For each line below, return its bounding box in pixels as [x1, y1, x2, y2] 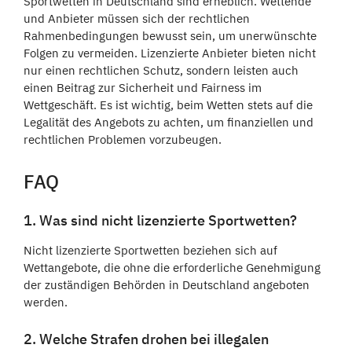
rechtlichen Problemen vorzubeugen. [24, 132, 222, 148]
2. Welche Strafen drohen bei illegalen [24, 330, 269, 349]
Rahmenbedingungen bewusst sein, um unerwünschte [24, 28, 317, 44]
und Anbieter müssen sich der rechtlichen [24, 11, 250, 27]
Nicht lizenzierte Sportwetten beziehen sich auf [24, 243, 277, 258]
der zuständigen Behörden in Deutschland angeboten [24, 277, 310, 293]
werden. [24, 295, 68, 310]
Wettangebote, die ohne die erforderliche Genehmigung [24, 260, 321, 276]
